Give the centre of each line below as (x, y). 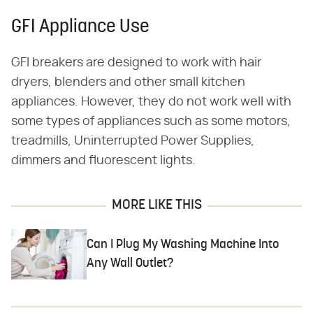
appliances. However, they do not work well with (151, 102)
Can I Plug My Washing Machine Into (183, 245)
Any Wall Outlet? (130, 264)
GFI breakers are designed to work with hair (136, 63)
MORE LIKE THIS (156, 205)
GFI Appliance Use (80, 28)
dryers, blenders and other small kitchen (128, 82)
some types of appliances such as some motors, (151, 122)
